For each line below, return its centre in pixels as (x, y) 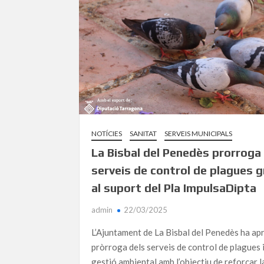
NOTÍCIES (107, 134)
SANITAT (143, 134)
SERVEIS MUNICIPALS (199, 134)
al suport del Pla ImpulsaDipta (174, 188)
